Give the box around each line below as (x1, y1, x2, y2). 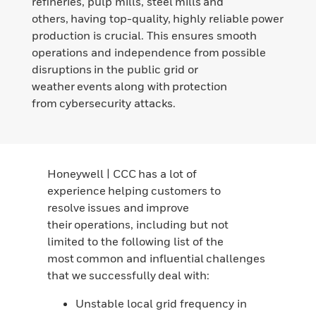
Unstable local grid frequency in (75, 296, 248, 311)
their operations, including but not (47, 217, 229, 232)
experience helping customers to (47, 183, 221, 198)
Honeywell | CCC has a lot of (47, 166, 197, 181)
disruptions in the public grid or (32, 62, 198, 77)
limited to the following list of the (47, 234, 224, 249)
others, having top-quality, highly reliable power (32, 11, 284, 26)
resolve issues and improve (47, 200, 190, 215)
